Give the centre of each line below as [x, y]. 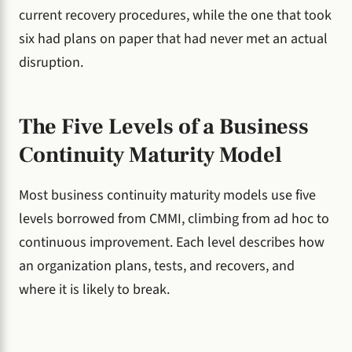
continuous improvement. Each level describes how [172, 243]
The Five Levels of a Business [164, 126]
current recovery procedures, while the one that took [175, 16]
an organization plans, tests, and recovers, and [157, 266]
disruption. [51, 63]
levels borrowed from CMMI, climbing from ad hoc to [174, 219]
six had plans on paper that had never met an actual [173, 39]
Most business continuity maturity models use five [167, 196]
